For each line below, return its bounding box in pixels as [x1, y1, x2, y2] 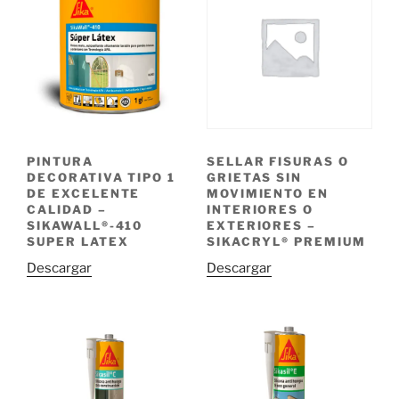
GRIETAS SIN [206, 169, 303, 184]
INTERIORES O [206, 201, 314, 216]
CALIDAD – [27, 201, 107, 216]
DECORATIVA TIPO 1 [27, 169, 176, 184]
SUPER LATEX [27, 233, 129, 248]
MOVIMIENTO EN [206, 185, 330, 200]
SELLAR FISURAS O [206, 153, 349, 168]
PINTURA [27, 153, 94, 168]
